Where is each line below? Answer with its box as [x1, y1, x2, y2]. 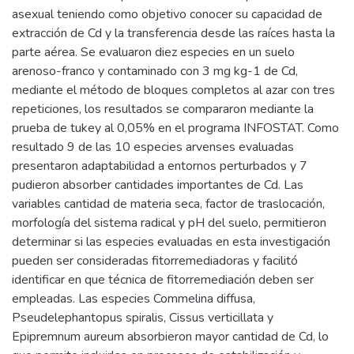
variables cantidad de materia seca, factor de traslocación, [12, 194, 325, 213]
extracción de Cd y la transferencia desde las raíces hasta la [12, 24, 335, 42]
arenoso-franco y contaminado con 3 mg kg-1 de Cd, [12, 62, 298, 80]
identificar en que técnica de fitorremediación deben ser [12, 270, 314, 288]
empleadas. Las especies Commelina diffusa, [12, 289, 255, 307]
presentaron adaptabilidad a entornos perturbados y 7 [12, 156, 307, 175]
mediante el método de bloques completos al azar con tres [12, 81, 335, 99]
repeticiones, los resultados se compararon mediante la [12, 100, 314, 118]
